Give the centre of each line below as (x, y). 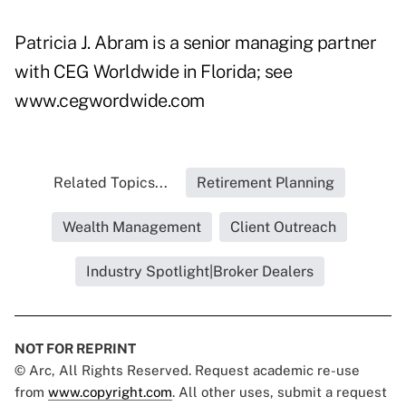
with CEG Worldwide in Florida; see (153, 72)
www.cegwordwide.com (110, 101)
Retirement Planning (266, 183)
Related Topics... (111, 183)
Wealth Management (132, 227)
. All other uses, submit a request (280, 392)
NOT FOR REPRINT (75, 349)
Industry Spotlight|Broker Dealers (199, 272)
